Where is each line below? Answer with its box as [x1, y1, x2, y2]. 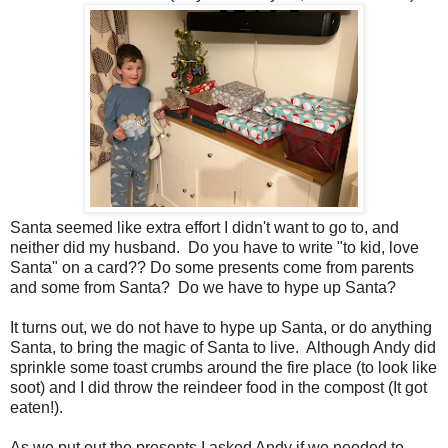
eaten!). [10, 399, 63, 417]
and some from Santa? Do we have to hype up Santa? [10, 279, 396, 297]
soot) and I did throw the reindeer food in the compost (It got [10, 379, 427, 397]
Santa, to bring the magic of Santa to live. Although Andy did [10, 339, 436, 357]
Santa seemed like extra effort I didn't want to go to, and [10, 219, 399, 237]
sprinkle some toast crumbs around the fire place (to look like [10, 359, 437, 377]
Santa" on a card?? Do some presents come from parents [10, 259, 414, 277]
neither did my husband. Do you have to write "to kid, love [10, 239, 419, 257]
